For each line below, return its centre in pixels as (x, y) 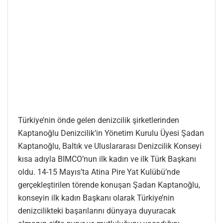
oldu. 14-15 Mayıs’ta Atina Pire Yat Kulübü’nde (99, 172)
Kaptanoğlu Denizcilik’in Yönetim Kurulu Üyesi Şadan (111, 133)
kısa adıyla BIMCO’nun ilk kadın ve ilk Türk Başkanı (107, 159)
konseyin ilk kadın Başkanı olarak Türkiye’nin (96, 198)
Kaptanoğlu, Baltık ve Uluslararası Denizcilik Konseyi (110, 146)
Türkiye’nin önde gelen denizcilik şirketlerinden (99, 120)
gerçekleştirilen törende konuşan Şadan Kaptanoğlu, (109, 185)
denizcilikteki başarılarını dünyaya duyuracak (97, 211)
